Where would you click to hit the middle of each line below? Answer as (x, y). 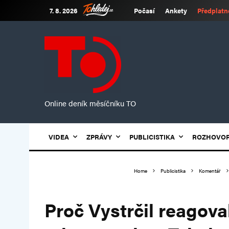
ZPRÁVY (99, 137)
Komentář (210, 171)
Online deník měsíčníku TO (90, 103)
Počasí (144, 10)
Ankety (176, 10)
